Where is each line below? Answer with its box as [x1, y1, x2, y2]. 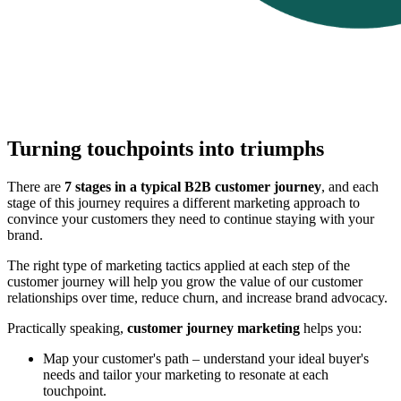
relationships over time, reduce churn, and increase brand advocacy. [7, 290, 388, 306]
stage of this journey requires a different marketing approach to [7, 195, 360, 211]
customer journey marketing [127, 320, 300, 337]
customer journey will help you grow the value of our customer [7, 274, 363, 290]
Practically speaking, [7, 320, 127, 337]
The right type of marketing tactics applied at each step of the [7, 258, 350, 274]
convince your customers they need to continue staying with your [7, 211, 374, 227]
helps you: [300, 320, 362, 337]
